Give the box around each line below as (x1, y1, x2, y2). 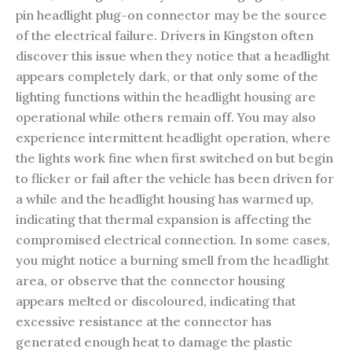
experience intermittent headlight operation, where (16, 129, 331, 145)
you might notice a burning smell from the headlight (16, 251, 329, 268)
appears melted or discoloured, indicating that (16, 292, 296, 309)
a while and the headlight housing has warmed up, (16, 190, 313, 207)
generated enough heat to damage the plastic (16, 333, 292, 350)
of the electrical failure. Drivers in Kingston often (16, 27, 313, 43)
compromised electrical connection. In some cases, (16, 231, 330, 247)
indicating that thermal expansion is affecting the (16, 211, 312, 227)
